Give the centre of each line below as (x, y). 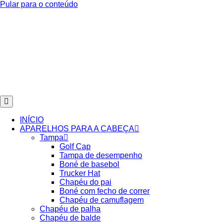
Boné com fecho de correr (105, 191)
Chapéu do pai (85, 182)
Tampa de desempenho (101, 155)
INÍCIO (32, 120)
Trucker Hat (80, 173)
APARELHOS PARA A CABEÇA (77, 129)
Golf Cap (75, 146)
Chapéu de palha (70, 209)
